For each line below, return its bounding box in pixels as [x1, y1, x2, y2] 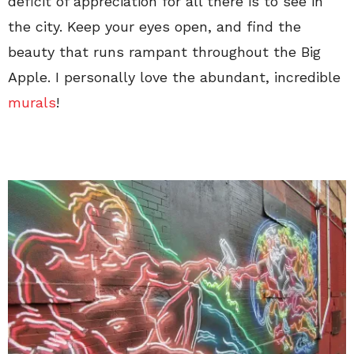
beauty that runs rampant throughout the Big [8, 43, 321, 60]
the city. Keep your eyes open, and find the [8, 17, 301, 35]
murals [8, 93, 56, 111]
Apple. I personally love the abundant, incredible [8, 68, 341, 85]
